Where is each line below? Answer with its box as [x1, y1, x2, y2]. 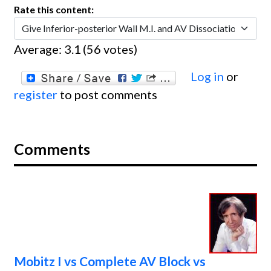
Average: [14, 42, 64, 57]
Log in [191, 69, 224, 84]
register [14, 87, 57, 102]
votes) [101, 42, 137, 57]
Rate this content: [14, 4, 96, 16]
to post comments [57, 87, 157, 102]
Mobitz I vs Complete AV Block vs [14, 253, 206, 269]
